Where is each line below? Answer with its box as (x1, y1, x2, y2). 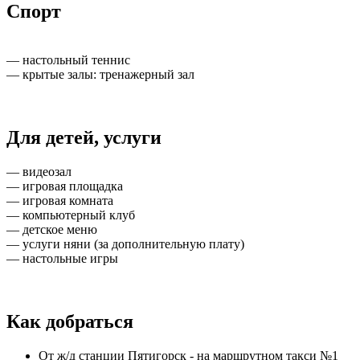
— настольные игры (6, 252, 118, 266)
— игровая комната (6, 194, 113, 208)
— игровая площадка (6, 179, 123, 194)
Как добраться (6, 311, 133, 333)
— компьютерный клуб (6, 208, 135, 223)
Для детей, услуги (6, 127, 162, 149)
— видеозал (6, 165, 72, 179)
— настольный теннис (6, 53, 130, 67)
